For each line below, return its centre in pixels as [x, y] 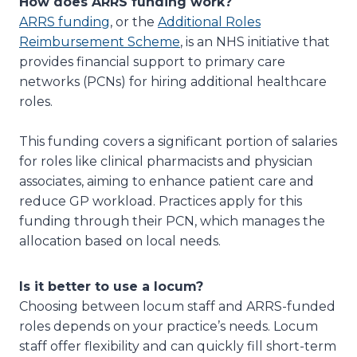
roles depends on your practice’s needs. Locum [169, 326]
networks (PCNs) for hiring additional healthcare [173, 81]
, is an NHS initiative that [255, 41]
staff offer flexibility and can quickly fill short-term [178, 346]
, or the [134, 22]
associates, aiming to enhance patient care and [167, 181]
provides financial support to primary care [152, 61]
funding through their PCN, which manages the [172, 221]
